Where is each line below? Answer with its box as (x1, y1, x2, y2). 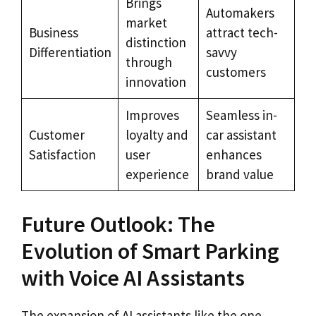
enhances (205, 145, 262, 163)
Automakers (205, 4, 274, 21)
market (125, 13, 167, 31)
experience (125, 165, 189, 183)
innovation (125, 73, 186, 90)
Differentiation (28, 43, 111, 61)
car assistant (205, 126, 276, 143)
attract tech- (205, 23, 278, 41)
